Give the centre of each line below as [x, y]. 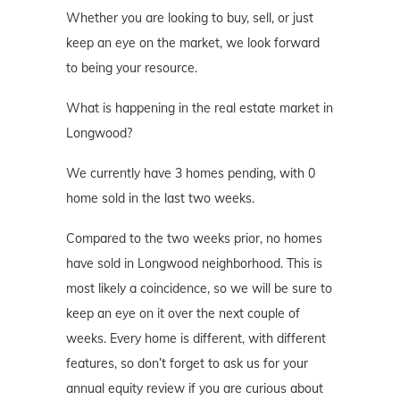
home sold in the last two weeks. [160, 199]
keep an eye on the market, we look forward [193, 43]
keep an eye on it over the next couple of [183, 314]
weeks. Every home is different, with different [196, 339]
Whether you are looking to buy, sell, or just [190, 18]
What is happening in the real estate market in [200, 108]
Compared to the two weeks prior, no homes [194, 239]
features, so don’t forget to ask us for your [187, 364]
